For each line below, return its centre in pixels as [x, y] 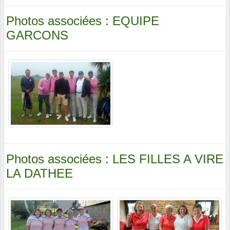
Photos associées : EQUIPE [83, 21]
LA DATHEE [40, 174]
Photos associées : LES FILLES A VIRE [115, 159]
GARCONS [37, 35]
